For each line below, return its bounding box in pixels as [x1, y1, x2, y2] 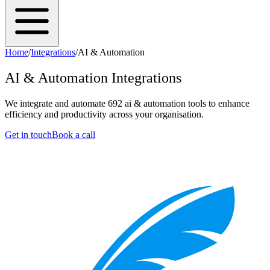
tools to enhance [186, 98, 250, 108]
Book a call [52, 129, 95, 140]
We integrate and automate [5, 98, 108, 108]
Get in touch [5, 129, 52, 140]
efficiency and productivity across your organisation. [5, 108, 204, 119]
